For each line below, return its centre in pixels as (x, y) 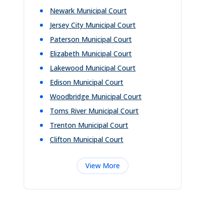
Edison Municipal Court (87, 82)
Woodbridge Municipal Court (96, 96)
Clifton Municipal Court (87, 139)
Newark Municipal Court (88, 11)
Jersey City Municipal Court (93, 25)
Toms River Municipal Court (94, 111)
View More (103, 166)
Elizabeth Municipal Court (91, 54)
